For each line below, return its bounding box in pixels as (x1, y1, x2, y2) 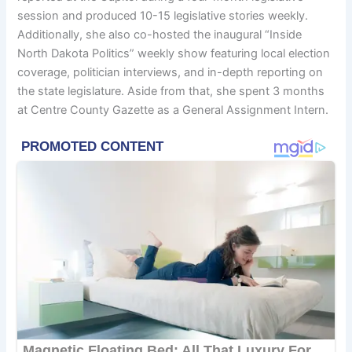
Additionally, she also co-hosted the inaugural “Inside (17, 27, 302, 42)
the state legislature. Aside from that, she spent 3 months (17, 83, 325, 98)
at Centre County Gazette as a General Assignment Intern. (17, 102, 329, 117)
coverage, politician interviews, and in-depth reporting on (17, 64, 324, 79)
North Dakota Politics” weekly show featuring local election (17, 46, 331, 60)
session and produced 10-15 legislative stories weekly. (17, 8, 309, 23)
